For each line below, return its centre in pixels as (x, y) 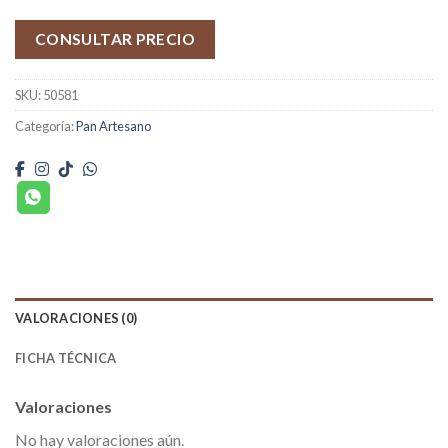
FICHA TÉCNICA (66, 357)
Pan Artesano (113, 126)
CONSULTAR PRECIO (115, 39)
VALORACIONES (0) (76, 317)
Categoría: (45, 126)
